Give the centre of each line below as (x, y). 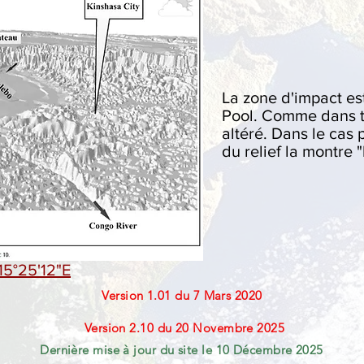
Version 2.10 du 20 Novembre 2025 (184, 328)
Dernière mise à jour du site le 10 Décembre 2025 (182, 350)
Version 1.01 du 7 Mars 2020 (182, 295)
